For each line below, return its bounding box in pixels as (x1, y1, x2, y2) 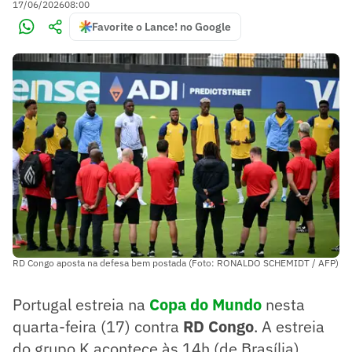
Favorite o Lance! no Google (92, 20, 231, 34)
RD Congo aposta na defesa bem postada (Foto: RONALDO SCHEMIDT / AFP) (13, 256, 339, 269)
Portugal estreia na (13, 293, 149, 315)
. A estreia (254, 315, 324, 337)
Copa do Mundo (149, 293, 262, 315)
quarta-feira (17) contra (13, 315, 183, 337)
